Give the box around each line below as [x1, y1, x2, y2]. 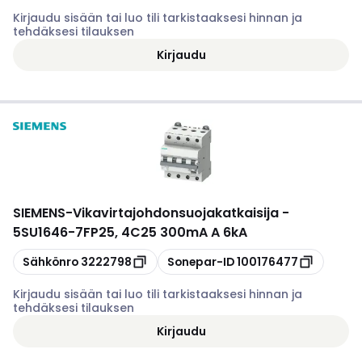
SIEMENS [13, 204, 65, 222]
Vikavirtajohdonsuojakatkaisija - [73, 204, 289, 222]
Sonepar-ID [167, 253, 234, 270]
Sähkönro [23, 253, 78, 270]
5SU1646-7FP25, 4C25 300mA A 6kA [13, 223, 247, 242]
